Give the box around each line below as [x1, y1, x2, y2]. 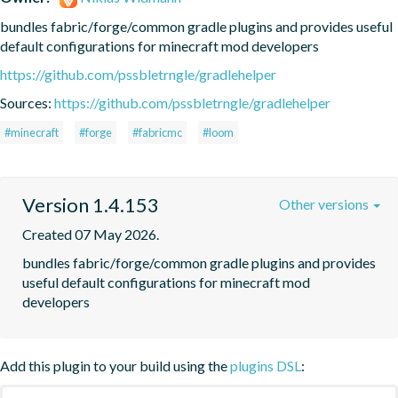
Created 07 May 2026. [22, 225, 159, 243]
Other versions [279, 195, 371, 212]
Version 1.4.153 [22, 192, 159, 217]
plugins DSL [230, 356, 301, 374]
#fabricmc [132, 124, 182, 139]
